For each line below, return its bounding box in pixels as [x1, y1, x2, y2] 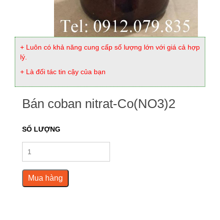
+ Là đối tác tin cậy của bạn [20, 68, 106, 76]
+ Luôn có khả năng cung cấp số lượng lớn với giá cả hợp [20, 43, 200, 52]
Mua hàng [28, 174, 63, 183]
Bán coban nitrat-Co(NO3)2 [22, 96, 175, 111]
